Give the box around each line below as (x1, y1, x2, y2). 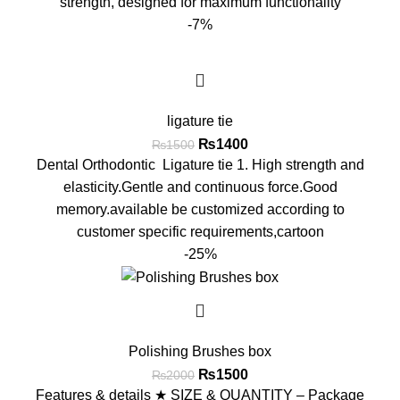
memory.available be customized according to (55, 201, 345, 217)
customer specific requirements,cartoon (76, 223, 324, 239)
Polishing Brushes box (129, 344, 271, 360)
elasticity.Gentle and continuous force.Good (62, 179, 337, 195)
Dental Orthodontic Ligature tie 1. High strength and (36, 156, 364, 172)
